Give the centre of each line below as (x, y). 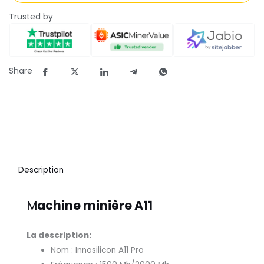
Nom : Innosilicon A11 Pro (98, 250)
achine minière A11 (95, 206)
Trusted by (31, 16)
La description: (59, 236)
